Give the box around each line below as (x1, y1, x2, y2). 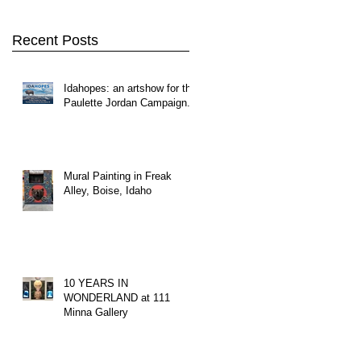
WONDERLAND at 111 (64, 292, 170, 304)
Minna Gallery (64, 306, 128, 318)
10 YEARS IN (64, 277, 128, 289)
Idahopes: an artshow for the (64, 82, 197, 94)
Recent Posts (12, 32, 98, 48)
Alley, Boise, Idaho (64, 185, 151, 197)
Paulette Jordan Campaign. (64, 97, 190, 109)
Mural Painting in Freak (64, 170, 172, 182)
